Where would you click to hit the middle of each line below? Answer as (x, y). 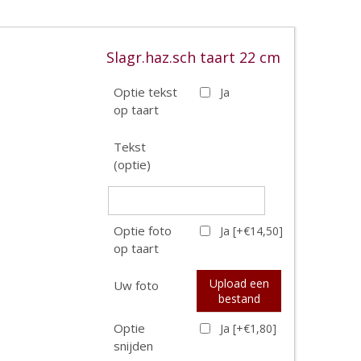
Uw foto (136, 285)
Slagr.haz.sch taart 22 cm (193, 57)
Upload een (239, 283)
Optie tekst (145, 91)
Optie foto (143, 230)
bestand (239, 298)
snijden (133, 345)
